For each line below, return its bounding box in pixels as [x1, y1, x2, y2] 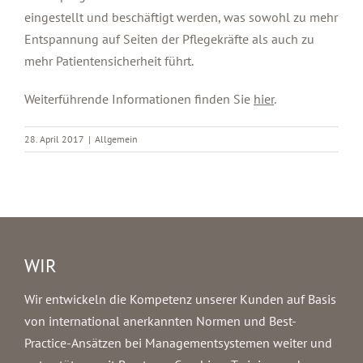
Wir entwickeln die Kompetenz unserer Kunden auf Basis [24, 291, 336, 307]
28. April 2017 [24, 133, 84, 145]
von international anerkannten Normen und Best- [24, 313, 297, 329]
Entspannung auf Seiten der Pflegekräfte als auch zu [24, 31, 314, 47]
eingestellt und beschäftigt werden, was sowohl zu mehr [24, 9, 338, 25]
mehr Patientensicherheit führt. [24, 53, 194, 69]
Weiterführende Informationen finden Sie [24, 91, 254, 107]
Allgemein [95, 133, 138, 145]
